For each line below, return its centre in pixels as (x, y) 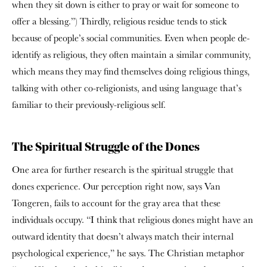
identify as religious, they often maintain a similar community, (131, 54)
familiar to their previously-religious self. (89, 104)
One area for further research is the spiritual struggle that (123, 169)
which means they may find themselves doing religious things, (131, 71)
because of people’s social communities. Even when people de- (131, 38)
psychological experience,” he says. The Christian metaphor (128, 253)
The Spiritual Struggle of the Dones (106, 148)
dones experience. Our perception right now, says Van (116, 186)
